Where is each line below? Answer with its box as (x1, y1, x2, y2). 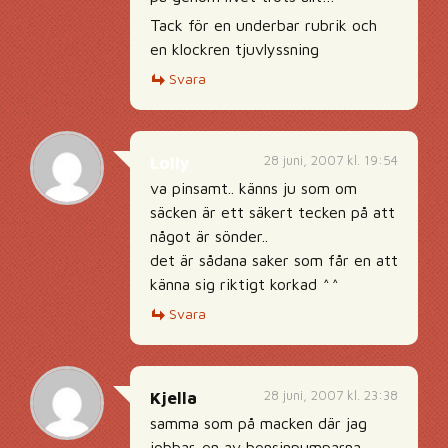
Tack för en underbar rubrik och (150, 16, 377, 34)
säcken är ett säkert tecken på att (150, 203, 395, 221)
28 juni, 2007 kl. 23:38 (264, 387, 398, 403)
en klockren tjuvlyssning (150, 40, 319, 58)
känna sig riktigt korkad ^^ (150, 275, 340, 293)
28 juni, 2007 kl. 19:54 (264, 152, 398, 168)
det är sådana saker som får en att (150, 251, 398, 269)
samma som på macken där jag (150, 414, 367, 432)
